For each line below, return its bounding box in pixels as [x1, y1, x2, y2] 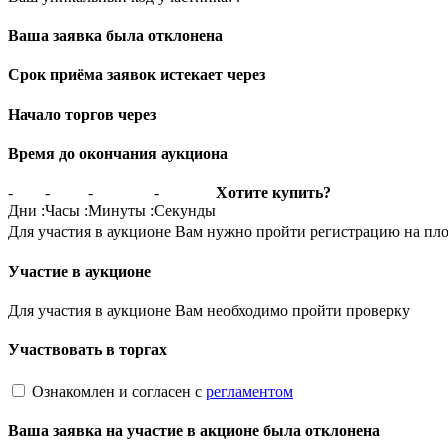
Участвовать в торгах [8, 341, 167, 359]
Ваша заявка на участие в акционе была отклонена [8, 421, 380, 439]
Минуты [88, 202, 146, 220]
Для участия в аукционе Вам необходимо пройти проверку [8, 301, 410, 319]
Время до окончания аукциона [8, 144, 228, 162]
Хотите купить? [216, 184, 331, 202]
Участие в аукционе [8, 262, 151, 280]
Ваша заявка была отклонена [8, 27, 223, 45]
